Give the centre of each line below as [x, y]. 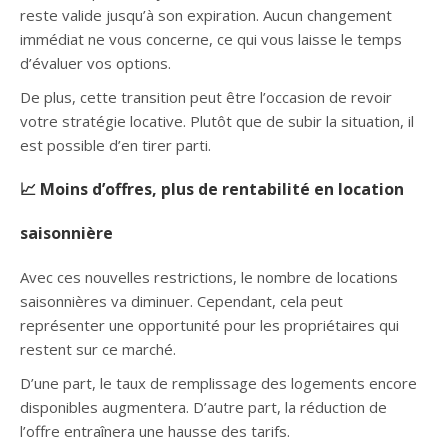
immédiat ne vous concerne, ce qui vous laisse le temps [211, 38]
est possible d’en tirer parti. [115, 144]
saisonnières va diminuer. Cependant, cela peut [181, 300]
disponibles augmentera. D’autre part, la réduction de [203, 406]
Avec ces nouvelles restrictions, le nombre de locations [209, 276]
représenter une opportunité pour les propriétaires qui [209, 324]
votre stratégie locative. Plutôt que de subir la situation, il [217, 120]
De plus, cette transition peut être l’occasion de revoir [206, 96]
